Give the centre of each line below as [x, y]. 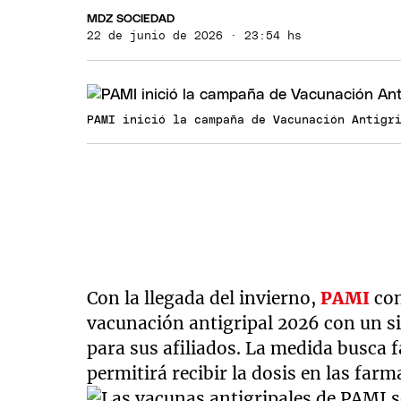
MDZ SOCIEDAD [131, 19]
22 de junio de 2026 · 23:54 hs [195, 36]
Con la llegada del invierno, [202, 298]
